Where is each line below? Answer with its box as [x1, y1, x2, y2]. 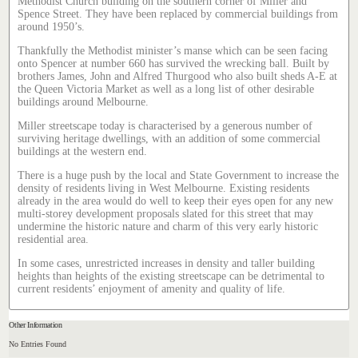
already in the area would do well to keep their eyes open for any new [18, 195, 334, 208]
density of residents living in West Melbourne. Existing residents [18, 182, 310, 195]
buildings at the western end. [18, 145, 148, 158]
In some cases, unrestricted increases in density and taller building [18, 257, 316, 270]
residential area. [18, 233, 89, 246]
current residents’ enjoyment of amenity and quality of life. [18, 283, 286, 296]
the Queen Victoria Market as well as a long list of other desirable [18, 83, 315, 96]
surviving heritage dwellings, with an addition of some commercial [18, 133, 321, 145]
